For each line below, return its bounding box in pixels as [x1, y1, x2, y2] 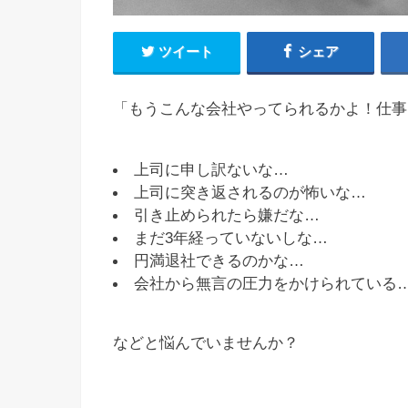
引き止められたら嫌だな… [134, 206, 321, 225]
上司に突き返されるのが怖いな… [134, 183, 367, 202]
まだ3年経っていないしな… [134, 229, 329, 248]
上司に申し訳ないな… [134, 160, 290, 179]
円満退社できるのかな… [134, 251, 305, 270]
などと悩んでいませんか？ [113, 333, 299, 352]
